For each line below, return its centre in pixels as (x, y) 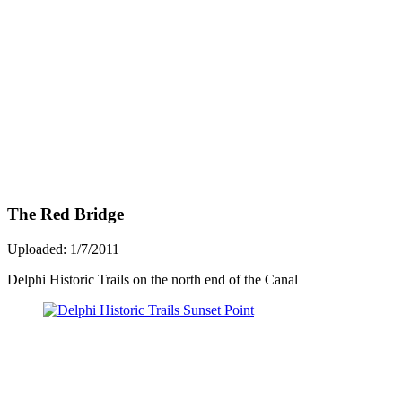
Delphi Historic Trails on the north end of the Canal (153, 280)
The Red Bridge (66, 214)
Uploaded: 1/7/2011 (63, 249)
